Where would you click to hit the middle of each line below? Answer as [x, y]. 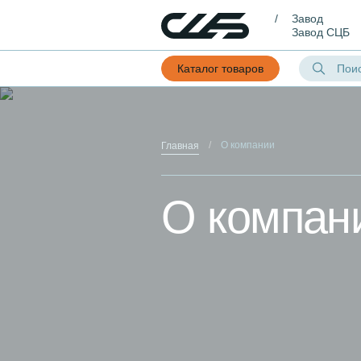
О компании [248, 145]
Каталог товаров [220, 68]
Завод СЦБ [321, 32]
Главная [180, 146]
